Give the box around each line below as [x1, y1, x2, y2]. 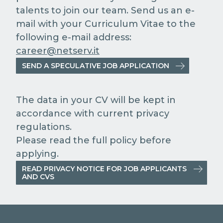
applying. [16, 148, 59, 159]
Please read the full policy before [16, 135, 171, 146]
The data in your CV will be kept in [16, 95, 176, 106]
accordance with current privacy [16, 108, 169, 119]
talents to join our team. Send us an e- [16, 5, 195, 16]
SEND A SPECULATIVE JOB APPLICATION [22, 61, 169, 70]
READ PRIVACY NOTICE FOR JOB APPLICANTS [22, 164, 187, 173]
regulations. [16, 121, 72, 132]
